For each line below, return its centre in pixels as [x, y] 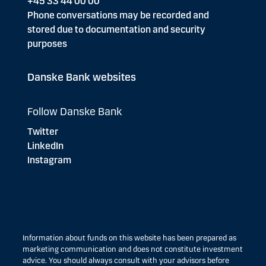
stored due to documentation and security [116, 29]
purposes [47, 44]
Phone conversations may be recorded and [118, 15]
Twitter [43, 132]
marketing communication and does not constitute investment [133, 249]
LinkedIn [45, 146]
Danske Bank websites [82, 77]
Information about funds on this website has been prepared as [129, 238]
